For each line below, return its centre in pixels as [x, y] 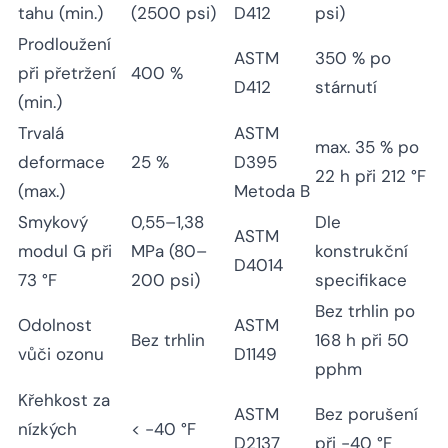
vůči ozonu [61, 354]
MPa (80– [169, 251]
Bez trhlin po [365, 311]
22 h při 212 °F [370, 176]
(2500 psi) [173, 13]
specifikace [361, 280]
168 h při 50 [362, 340]
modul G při [65, 251]
